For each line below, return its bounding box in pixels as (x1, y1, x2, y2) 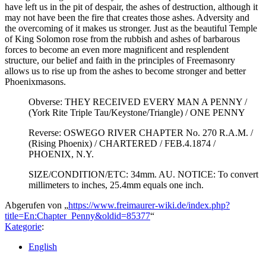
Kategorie (5, 221, 42, 232)
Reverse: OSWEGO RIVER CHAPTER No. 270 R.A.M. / (28, 127, 253, 138)
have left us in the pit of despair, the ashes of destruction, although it (5, 1, 258, 12)
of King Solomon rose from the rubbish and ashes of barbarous (5, 33, 240, 44)
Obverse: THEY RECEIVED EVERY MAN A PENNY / (28, 96, 247, 107)
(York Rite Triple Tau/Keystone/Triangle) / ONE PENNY (28, 107, 245, 118)
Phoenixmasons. (5, 76, 66, 87)
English (28, 241, 57, 252)
